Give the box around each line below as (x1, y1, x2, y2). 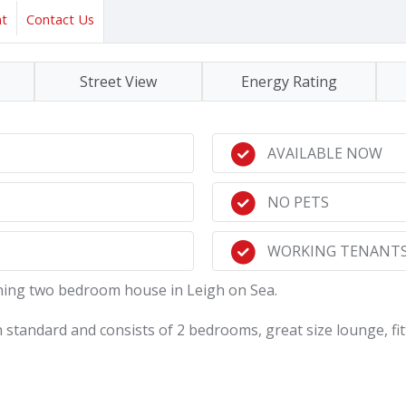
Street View (80, 72, 157, 92)
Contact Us (26, 10, 94, 28)
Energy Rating (241, 72, 337, 92)
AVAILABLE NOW (267, 143, 382, 163)
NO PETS (267, 192, 329, 212)
